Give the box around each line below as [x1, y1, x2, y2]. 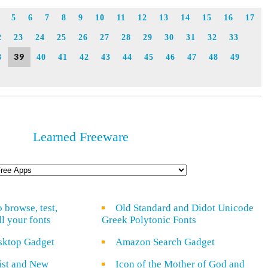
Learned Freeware [32, 129, 129, 144]
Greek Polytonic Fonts [102, 214, 197, 226]
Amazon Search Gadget [115, 236, 215, 248]
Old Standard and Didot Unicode [115, 202, 254, 214]
